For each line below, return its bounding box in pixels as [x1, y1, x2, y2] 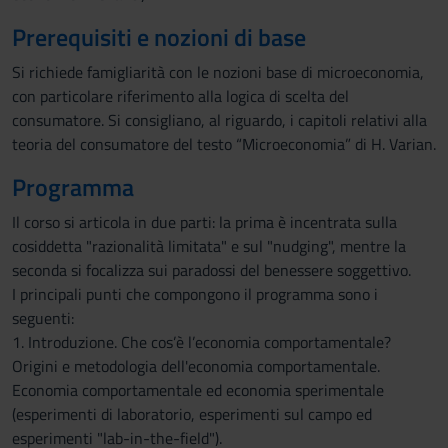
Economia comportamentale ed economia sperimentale [12, 378, 384, 402]
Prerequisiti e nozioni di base [12, 19, 306, 55]
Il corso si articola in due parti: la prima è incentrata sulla [12, 210, 397, 234]
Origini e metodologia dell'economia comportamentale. [12, 354, 380, 378]
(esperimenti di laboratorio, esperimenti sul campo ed [12, 402, 372, 426]
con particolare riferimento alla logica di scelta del [12, 84, 349, 108]
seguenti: [12, 306, 74, 330]
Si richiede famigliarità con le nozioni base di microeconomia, [12, 60, 424, 84]
